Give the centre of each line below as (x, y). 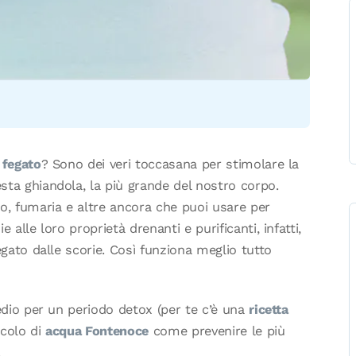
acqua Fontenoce (97, 331)
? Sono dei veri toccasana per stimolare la (170, 164)
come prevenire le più (217, 331)
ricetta (269, 309)
